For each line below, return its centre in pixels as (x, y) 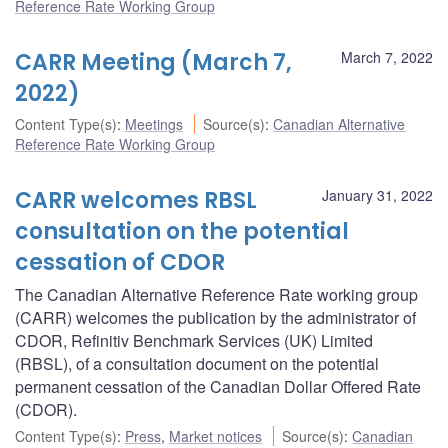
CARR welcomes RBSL (136, 200)
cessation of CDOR (120, 262)
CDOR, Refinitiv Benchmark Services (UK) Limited (194, 340)
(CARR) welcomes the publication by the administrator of (215, 317)
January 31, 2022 (377, 194)
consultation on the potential (182, 231)
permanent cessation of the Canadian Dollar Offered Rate (218, 386)
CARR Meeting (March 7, (153, 62)
